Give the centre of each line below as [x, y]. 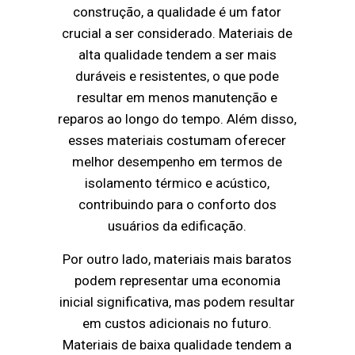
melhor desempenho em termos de [177, 162]
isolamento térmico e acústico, [177, 183]
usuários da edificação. [177, 226]
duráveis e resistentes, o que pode [177, 76]
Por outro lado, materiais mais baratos [177, 260]
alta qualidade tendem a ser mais [177, 55]
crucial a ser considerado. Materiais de [177, 34]
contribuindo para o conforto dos [177, 205]
